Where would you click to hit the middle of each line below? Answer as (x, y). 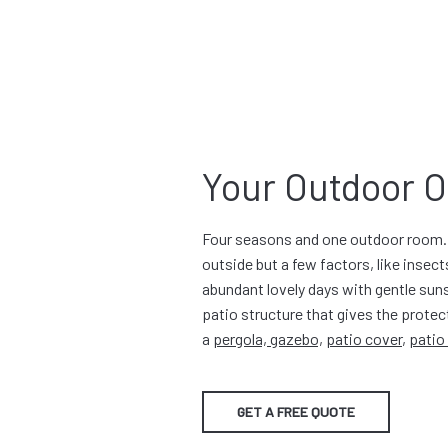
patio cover (364, 339)
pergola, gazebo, (268, 339)
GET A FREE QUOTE (296, 412)
